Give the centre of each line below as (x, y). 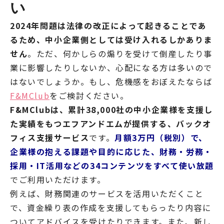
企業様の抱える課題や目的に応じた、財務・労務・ (111, 152)
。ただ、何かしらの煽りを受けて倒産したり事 (120, 54)
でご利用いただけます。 (58, 180)
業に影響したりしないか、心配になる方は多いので (111, 68)
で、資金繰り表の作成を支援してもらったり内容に (111, 208)
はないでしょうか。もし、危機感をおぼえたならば (111, 82)
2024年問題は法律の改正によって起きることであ (108, 26)
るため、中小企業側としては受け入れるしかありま (111, 40)
